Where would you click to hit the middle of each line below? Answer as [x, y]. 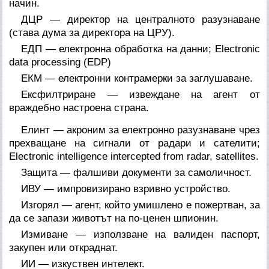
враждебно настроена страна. [79, 107]
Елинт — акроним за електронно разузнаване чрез [141, 130]
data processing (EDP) [60, 62]
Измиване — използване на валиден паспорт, [141, 234]
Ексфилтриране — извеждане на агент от [141, 94]
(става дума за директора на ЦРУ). [92, 32]
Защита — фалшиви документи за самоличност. [137, 172]
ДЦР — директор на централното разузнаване [141, 19]
